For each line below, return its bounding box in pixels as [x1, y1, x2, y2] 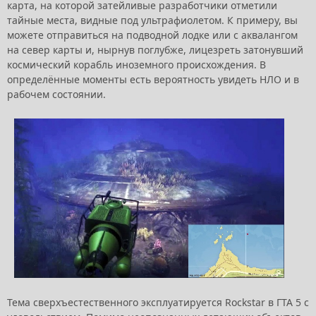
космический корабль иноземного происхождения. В [7, 58, 266, 72]
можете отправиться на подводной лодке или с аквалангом [7, 28, 298, 42]
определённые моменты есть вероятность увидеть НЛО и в [7, 73, 299, 87]
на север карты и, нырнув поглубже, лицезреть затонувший [7, 43, 303, 57]
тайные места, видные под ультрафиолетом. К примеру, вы [7, 13, 298, 28]
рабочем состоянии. [7, 87, 109, 102]
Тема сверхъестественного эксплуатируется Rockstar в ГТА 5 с [7, 295, 309, 309]
